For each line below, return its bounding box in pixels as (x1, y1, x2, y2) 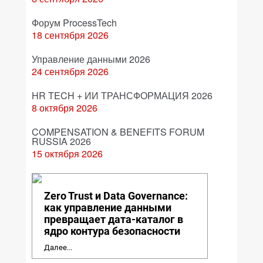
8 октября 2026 (32, 101, 97, 114)
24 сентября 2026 (32, 65, 109, 78)
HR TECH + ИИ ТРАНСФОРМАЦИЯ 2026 (32, 89, 213, 102)
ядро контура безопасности (44, 225, 180, 237)
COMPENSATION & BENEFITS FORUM (32, 125, 204, 139)
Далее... (44, 243, 72, 252)
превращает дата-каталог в (44, 213, 183, 225)
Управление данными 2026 (32, 52, 150, 66)
